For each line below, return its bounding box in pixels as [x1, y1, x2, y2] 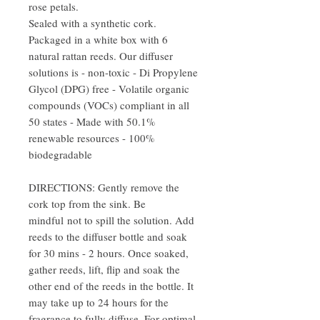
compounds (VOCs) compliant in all [29, 97, 189, 112]
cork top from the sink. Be [29, 196, 146, 211]
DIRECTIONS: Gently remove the [29, 179, 179, 194]
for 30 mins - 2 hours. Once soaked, [29, 245, 189, 260]
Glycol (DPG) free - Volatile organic [29, 81, 189, 96]
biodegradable [29, 146, 92, 161]
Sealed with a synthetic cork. [29, 15, 156, 30]
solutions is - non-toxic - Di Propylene [29, 64, 198, 79]
